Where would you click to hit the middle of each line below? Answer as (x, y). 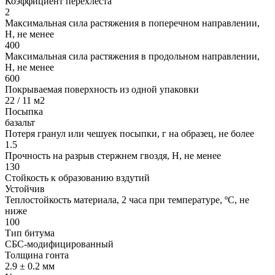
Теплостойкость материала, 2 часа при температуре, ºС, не (127, 200)
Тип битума (30, 233)
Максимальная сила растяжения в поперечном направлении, (132, 23)
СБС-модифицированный (59, 244)
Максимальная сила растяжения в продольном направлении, (132, 56)
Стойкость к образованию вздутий (77, 178)
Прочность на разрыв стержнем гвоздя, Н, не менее (113, 156)
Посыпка (24, 112)
